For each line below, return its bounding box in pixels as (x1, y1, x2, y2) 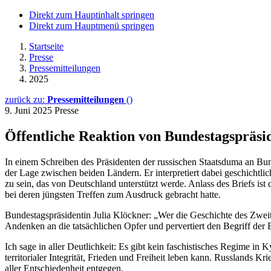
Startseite (29, 41, 64, 51)
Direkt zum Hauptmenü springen (29, 21, 154, 31)
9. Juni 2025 (5, 105, 54, 116)
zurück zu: (5, 94, 47, 105)
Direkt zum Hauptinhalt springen (29, 10, 154, 20)
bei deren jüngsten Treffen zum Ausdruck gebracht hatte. (5, 189, 221, 200)
